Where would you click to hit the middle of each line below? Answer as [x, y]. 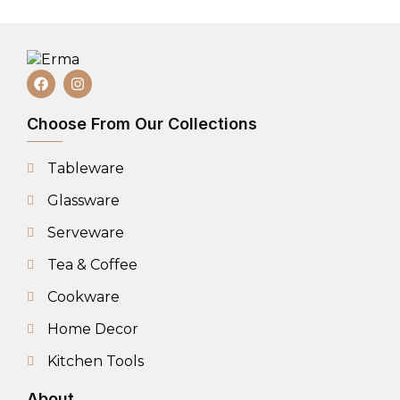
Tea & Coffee [92, 265]
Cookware [83, 297]
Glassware [83, 200]
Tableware [85, 168]
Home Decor [92, 329]
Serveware [85, 233]
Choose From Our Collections [142, 124]
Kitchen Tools [95, 361]
